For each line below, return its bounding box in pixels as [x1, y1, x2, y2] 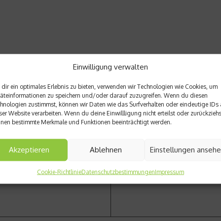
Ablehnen [90, 145, 122, 154]
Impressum [154, 168, 184, 175]
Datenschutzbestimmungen [81, 168, 155, 175]
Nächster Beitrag [110, 104, 159, 112]
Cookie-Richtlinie [37, 168, 81, 175]
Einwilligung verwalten [73, 62, 148, 71]
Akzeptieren [8, 145, 49, 154]
